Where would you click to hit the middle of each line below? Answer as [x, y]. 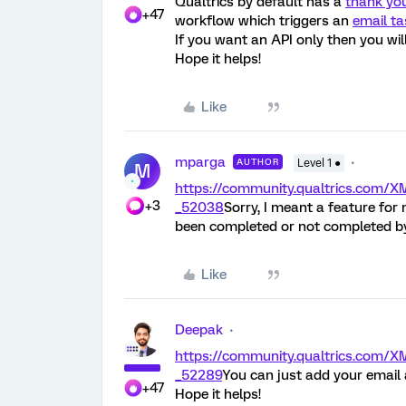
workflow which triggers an [264, 21]
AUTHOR [258, 162]
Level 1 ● [319, 163]
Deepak [199, 330]
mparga [200, 162]
